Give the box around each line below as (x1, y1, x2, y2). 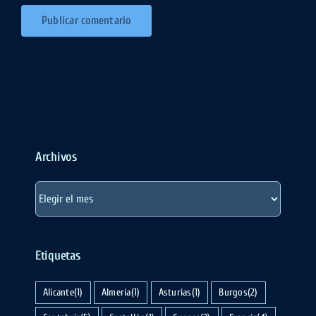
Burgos (219, 286, 248, 299)
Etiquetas (35, 248, 80, 264)
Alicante (43, 286, 74, 299)
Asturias (158, 286, 192, 299)
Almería (101, 286, 131, 299)
